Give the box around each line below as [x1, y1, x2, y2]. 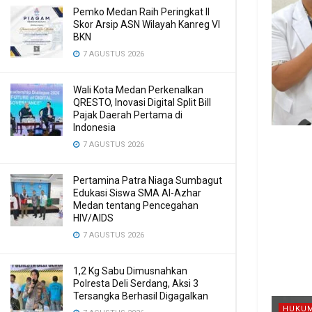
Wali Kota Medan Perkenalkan [73, 84, 203, 95]
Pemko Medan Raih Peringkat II [73, 6, 210, 17]
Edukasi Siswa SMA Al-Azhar [73, 187, 201, 198]
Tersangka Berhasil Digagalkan [73, 290, 208, 302]
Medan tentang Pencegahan [73, 200, 198, 211]
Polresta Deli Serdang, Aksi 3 [73, 278, 198, 289]
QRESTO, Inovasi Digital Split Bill [73, 97, 211, 108]
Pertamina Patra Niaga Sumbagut [73, 175, 222, 186]
